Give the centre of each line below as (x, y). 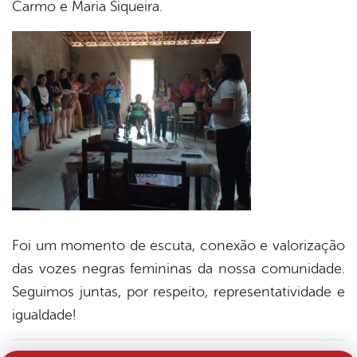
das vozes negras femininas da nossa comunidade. (178, 269)
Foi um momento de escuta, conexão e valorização (178, 246)
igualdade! (44, 315)
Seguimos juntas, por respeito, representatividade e (178, 292)
